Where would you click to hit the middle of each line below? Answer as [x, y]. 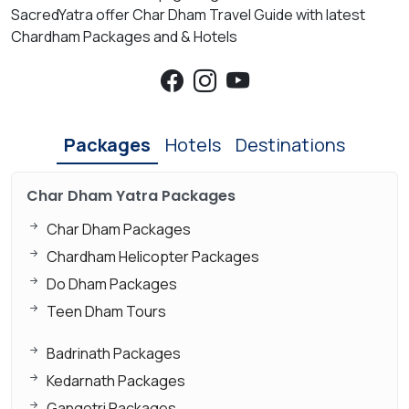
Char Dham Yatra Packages [131, 195]
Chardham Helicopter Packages [153, 256]
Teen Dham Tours [106, 311]
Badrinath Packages [114, 353]
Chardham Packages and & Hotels [124, 36]
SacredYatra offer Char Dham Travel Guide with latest [188, 14]
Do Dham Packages [112, 283]
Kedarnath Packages [116, 380]
